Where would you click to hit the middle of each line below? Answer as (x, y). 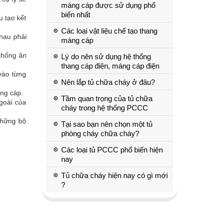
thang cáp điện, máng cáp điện (110, 66)
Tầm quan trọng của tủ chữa (107, 98)
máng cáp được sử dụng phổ (108, 5)
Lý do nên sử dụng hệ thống (106, 56)
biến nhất (75, 15)
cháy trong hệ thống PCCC (104, 108)
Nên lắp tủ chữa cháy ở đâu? (108, 82)
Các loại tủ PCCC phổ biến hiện (112, 150)
